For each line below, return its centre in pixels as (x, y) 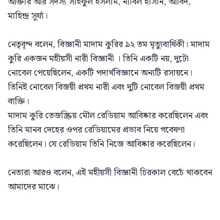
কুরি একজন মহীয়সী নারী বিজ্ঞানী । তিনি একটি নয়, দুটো (98, 59)
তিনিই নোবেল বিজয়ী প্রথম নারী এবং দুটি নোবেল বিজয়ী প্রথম (106, 87)
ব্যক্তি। (18, 101)
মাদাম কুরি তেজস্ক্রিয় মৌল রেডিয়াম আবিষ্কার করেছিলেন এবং (108, 116)
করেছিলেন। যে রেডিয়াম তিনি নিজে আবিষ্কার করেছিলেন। (101, 144)
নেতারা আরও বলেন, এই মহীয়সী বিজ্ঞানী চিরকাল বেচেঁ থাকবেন (110, 173)
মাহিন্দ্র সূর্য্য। (28, 16)
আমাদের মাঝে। (33, 187)
